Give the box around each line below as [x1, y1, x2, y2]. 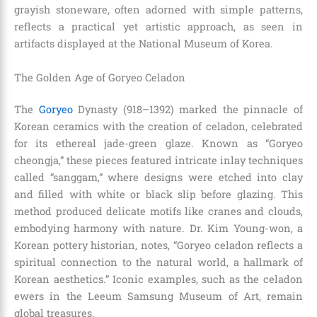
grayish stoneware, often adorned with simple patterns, [14, 3, 303, 17]
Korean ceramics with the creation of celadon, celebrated [14, 120, 303, 134]
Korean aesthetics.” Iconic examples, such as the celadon [14, 272, 303, 287]
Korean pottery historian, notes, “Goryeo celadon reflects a [14, 238, 303, 253]
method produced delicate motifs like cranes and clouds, [14, 204, 303, 219]
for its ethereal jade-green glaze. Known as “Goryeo [14, 137, 303, 151]
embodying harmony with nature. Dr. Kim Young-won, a [14, 221, 303, 236]
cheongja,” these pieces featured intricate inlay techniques [14, 154, 303, 168]
